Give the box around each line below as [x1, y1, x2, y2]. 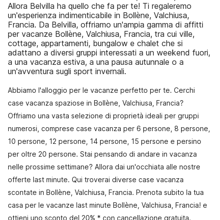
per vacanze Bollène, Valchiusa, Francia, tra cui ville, [8, 29, 194, 39]
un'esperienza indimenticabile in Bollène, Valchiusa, [8, 10, 189, 20]
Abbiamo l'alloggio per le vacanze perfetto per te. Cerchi [8, 86, 195, 94]
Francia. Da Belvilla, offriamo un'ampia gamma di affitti [8, 20, 203, 29]
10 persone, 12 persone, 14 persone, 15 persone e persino [8, 137, 201, 145]
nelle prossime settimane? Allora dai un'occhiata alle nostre [8, 163, 200, 171]
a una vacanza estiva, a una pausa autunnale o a [8, 57, 184, 67]
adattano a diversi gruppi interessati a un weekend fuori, [8, 48, 210, 57]
